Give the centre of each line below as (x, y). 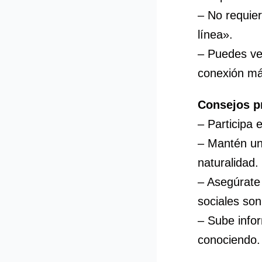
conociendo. (229, 240)
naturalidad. (228, 163)
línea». (215, 35)
